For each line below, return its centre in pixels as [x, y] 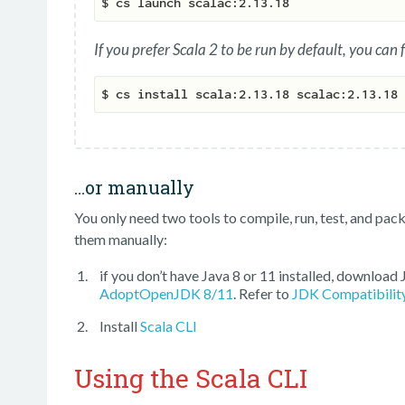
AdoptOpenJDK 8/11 [166, 294]
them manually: [121, 240]
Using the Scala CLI [191, 379]
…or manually [134, 188]
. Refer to [263, 294]
